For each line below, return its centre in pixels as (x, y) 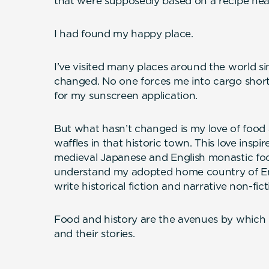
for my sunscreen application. (126, 95)
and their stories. (95, 234)
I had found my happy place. (124, 34)
